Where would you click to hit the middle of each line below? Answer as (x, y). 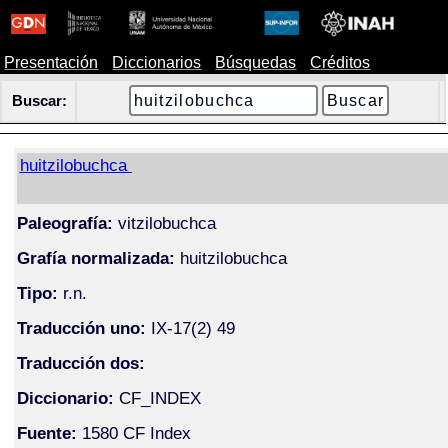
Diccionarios (157, 62)
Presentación (51, 62)
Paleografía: (64, 222)
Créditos (340, 62)
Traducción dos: (80, 362)
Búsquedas (256, 62)
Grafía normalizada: (95, 257)
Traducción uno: (81, 327)
